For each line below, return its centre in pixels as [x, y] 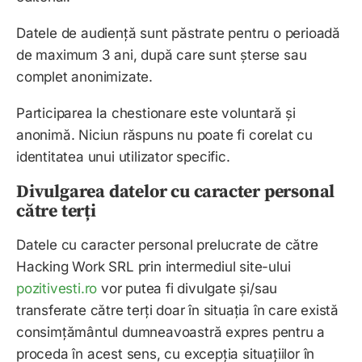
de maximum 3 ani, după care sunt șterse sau [162, 55]
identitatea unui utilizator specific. [123, 157]
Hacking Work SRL [75, 267]
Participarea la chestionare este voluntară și [156, 114]
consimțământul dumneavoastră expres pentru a [171, 333]
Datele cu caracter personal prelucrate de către [167, 245]
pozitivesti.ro [57, 289]
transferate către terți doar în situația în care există [178, 311]
